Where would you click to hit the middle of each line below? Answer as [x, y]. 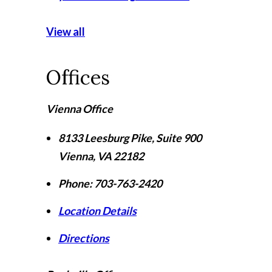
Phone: [75, 183]
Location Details [97, 211]
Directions [84, 238]
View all [66, 32]
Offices [78, 77]
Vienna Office [80, 109]
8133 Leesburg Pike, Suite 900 [130, 138]
